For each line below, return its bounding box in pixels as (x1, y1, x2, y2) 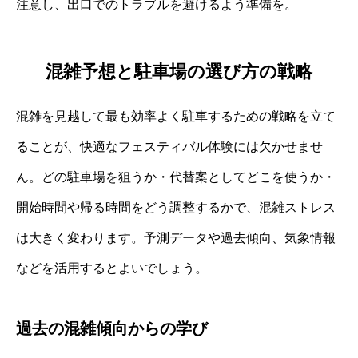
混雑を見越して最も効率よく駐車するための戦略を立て (16, 109, 336, 124)
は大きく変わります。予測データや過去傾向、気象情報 (16, 231, 336, 245)
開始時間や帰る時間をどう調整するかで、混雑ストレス (16, 201, 336, 215)
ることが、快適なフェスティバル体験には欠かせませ (16, 140, 323, 154)
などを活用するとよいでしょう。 (16, 261, 208, 276)
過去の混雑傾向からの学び (16, 320, 208, 338)
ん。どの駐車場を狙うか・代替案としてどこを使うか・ (16, 170, 336, 185)
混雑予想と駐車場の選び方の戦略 (46, 62, 312, 82)
